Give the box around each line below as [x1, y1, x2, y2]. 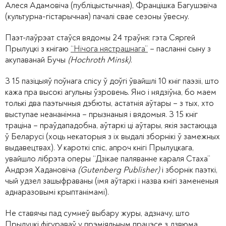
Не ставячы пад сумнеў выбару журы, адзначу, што [5, 208, 190, 219]
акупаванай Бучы [5, 54, 68, 66]
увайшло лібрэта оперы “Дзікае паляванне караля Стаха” [5, 153, 210, 164]
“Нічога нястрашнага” [71, 43, 148, 54]
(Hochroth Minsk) [68, 54, 131, 66]
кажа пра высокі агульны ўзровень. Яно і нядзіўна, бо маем [5, 87, 216, 98]
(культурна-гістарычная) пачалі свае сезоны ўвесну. [5, 11, 191, 22]
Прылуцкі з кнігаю [5, 43, 71, 54]
